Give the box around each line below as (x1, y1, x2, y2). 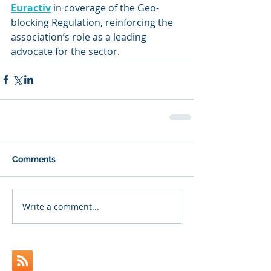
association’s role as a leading (11, 30, 149, 44)
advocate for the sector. (11, 45, 120, 58)
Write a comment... (22, 200, 99, 212)
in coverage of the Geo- (51, 1, 159, 15)
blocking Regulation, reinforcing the (11, 16, 175, 29)
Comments (12, 154, 56, 164)
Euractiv (11, 1, 51, 15)
